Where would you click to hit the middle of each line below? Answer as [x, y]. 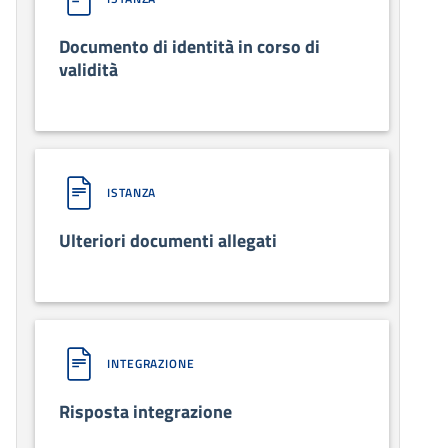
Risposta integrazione [145, 411]
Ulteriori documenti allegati [168, 240]
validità [88, 69]
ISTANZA [132, 192]
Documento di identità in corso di [189, 46]
